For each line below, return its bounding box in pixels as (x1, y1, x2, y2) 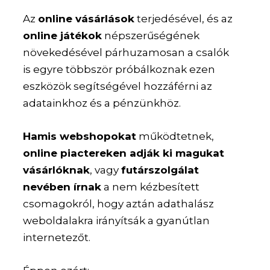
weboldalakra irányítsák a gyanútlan (23, 215, 210, 227)
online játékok (23, 30, 102, 42)
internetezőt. (23, 231, 91, 244)
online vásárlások (38, 13, 135, 25)
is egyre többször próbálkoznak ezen (23, 63, 216, 76)
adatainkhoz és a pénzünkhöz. (23, 97, 181, 110)
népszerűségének (102, 30, 200, 42)
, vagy (90, 164, 122, 177)
